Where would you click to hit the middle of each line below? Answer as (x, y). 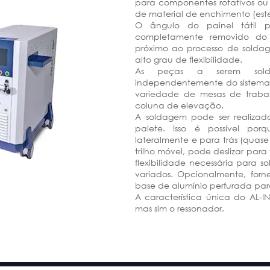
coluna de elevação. (179, 105)
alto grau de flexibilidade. (189, 59)
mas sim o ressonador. (180, 208)
